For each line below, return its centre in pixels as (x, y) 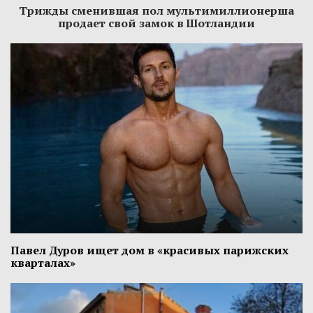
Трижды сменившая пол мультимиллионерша (156, 11)
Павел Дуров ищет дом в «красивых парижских (150, 250)
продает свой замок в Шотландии (156, 23)
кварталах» (43, 263)
